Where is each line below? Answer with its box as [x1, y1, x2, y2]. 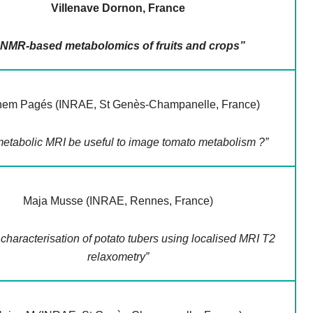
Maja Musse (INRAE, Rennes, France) [22, 195, 213, 208]
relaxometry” [87, 251, 149, 263]
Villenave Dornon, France [50, 2, 185, 15]
